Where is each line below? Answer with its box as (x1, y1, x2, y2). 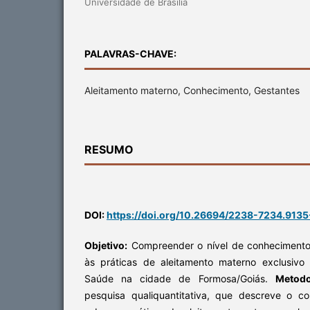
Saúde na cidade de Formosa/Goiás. (84, 272, 275, 284)
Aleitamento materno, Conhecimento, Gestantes (84, 84, 300, 96)
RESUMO (84, 142, 134, 156)
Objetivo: (84, 239, 127, 251)
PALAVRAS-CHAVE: (84, 47, 176, 60)
